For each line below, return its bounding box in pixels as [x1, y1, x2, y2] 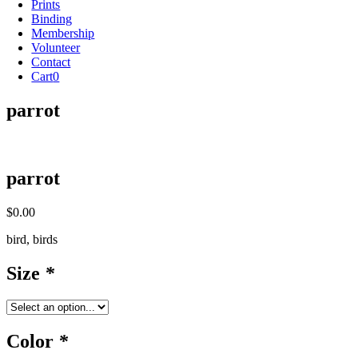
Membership [31, 26, 95, 40]
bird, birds [6, 232, 58, 246]
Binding [31, 12, 73, 26]
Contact [31, 55, 71, 69]
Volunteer [31, 41, 81, 54]
